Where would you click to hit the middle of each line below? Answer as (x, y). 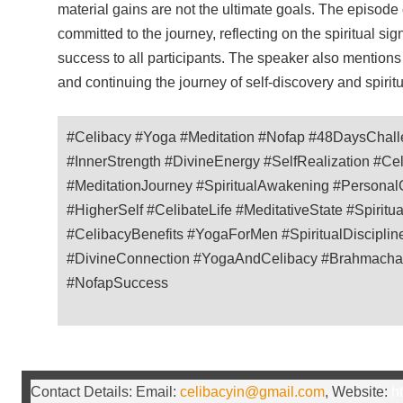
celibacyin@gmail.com (252, 391)
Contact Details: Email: (105, 391)
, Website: (358, 391)
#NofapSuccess (117, 282)
